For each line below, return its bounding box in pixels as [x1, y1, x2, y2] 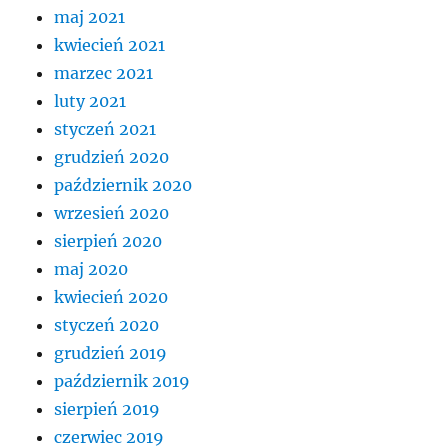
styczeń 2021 [54, 119, 157, 140]
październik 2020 [54, 175, 193, 196]
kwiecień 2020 [54, 287, 169, 308]
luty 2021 [54, 91, 127, 112]
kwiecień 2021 [54, 35, 166, 56]
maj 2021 [54, 7, 126, 28]
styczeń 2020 [54, 315, 160, 336]
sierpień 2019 [54, 399, 161, 420]
